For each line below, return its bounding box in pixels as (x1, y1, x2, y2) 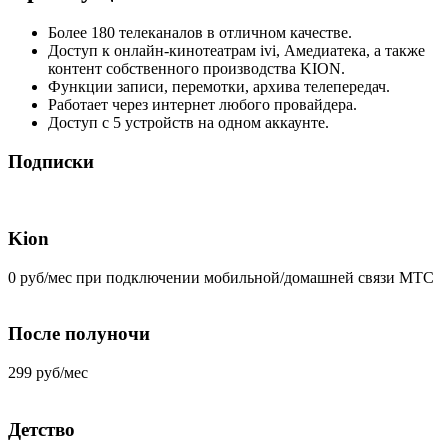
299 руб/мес (8, 364, 88, 382)
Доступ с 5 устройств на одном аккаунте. (48, 113, 329, 131)
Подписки (8, 150, 94, 172)
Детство (8, 418, 75, 440)
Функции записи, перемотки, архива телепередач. (48, 77, 390, 95)
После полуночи (8, 323, 150, 345)
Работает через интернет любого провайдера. (48, 95, 357, 113)
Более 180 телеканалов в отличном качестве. (48, 23, 352, 41)
